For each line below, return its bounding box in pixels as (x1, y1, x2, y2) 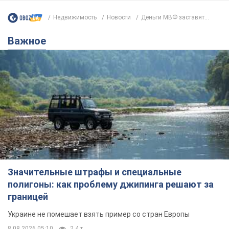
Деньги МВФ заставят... (141, 14, 209, 21)
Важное (14, 34, 46, 47)
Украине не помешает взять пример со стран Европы (8, 210, 190, 219)
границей (8, 191, 48, 202)
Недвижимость (53, 14, 97, 21)
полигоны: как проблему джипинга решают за (8, 179, 214, 190)
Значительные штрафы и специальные (8, 167, 181, 178)
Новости (107, 14, 131, 21)
